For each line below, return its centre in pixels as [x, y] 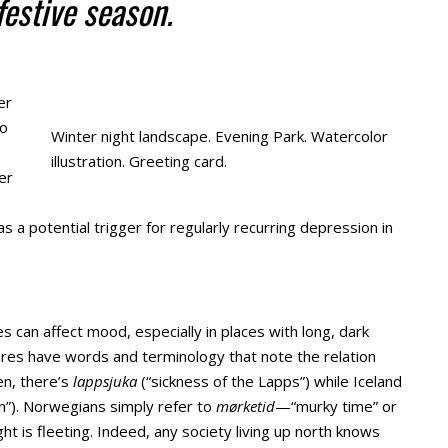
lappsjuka [105, 380]
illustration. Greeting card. [139, 161]
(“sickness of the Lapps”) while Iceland [269, 380]
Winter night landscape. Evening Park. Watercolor [219, 136]
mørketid [245, 405]
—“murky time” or [336, 405]
